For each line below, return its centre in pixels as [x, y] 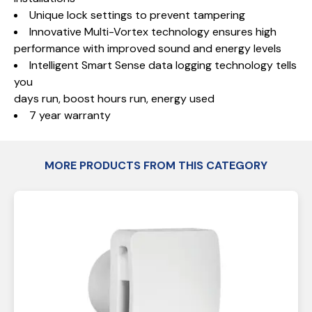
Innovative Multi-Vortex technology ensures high [153, 32]
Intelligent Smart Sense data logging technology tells [163, 65]
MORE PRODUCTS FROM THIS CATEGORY [156, 165]
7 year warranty [70, 115]
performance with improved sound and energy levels [148, 48]
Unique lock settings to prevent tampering [137, 15]
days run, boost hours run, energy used [114, 99]
